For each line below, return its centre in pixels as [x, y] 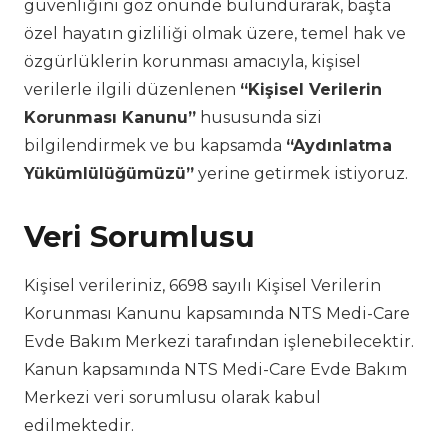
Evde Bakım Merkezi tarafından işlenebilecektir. [219, 341]
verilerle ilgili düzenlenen [132, 90]
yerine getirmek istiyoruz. [301, 174]
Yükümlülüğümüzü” [109, 174]
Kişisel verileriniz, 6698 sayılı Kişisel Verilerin [202, 285]
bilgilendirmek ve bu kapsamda [155, 146]
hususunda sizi [259, 118]
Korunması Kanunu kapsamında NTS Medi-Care [217, 313]
